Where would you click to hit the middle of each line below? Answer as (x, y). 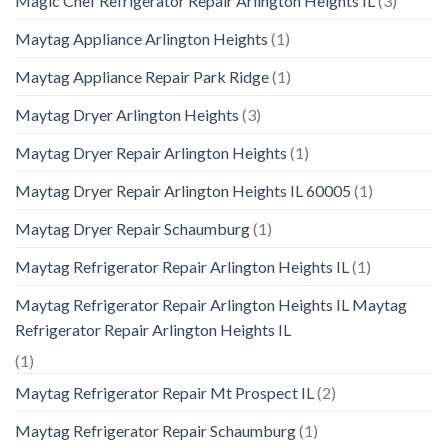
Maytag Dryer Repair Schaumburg (132, 229)
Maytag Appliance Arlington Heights (141, 39)
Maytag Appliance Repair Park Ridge (142, 77)
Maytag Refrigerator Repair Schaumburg (155, 431)
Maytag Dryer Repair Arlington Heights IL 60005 (183, 191)
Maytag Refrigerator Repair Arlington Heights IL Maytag (211, 305)
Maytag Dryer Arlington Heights (127, 115)
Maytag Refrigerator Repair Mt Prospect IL (164, 393)
